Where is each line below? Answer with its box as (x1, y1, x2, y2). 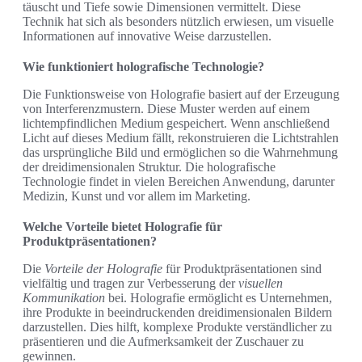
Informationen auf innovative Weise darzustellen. (23, 29, 271, 44)
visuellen (238, 276, 283, 291)
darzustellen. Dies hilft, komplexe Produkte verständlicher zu (23, 320, 332, 335)
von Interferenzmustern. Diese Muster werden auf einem (23, 102, 309, 116)
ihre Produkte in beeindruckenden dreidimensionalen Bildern (23, 305, 332, 320)
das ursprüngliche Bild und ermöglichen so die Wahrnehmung (23, 145, 338, 160)
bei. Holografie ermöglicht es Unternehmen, (105, 291, 332, 305)
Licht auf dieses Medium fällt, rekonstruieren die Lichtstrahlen (23, 131, 339, 145)
